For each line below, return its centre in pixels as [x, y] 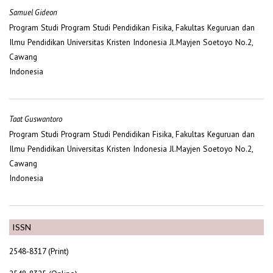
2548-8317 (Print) [39, 251]
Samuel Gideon [33, 12]
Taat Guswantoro [36, 119]
